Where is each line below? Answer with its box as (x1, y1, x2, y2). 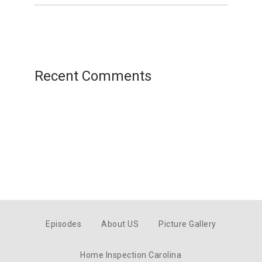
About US (101, 219, 139, 229)
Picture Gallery (158, 219, 216, 229)
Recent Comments (35, 68, 152, 84)
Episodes (46, 219, 82, 229)
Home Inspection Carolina (80, 250, 182, 260)
